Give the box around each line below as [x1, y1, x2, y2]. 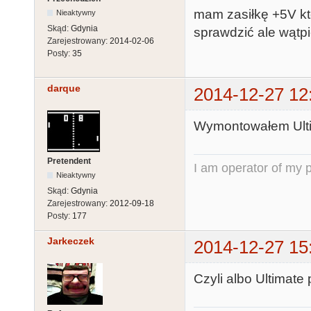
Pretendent [47, 155, 91, 166]
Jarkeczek [47, 235, 94, 246]
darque [47, 82, 81, 94]
